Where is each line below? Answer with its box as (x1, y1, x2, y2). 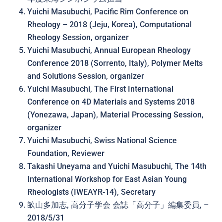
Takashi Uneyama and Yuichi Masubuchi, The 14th (27, 162, 207, 171)
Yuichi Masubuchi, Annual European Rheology (27, 46, 191, 55)
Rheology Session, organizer (27, 33, 129, 42)
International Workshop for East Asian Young (27, 174, 187, 184)
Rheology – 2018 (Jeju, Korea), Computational (27, 20, 192, 29)
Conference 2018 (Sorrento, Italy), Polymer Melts (27, 58, 203, 68)
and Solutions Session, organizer (27, 71, 144, 81)
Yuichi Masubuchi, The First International (27, 84, 173, 94)
